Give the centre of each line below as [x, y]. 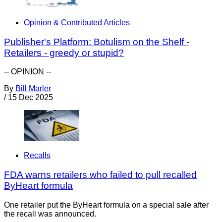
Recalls [37, 156]
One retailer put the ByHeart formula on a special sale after [106, 205]
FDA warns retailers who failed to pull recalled [100, 175]
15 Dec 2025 [30, 98]
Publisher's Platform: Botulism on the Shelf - [97, 42]
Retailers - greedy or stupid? [64, 53]
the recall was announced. [50, 214]
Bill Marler [33, 89]
